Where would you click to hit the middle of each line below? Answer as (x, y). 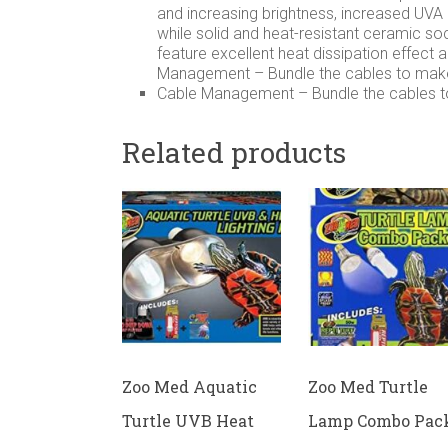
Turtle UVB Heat (188, 421)
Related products (234, 152)
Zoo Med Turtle (368, 387)
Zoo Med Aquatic (189, 387)
